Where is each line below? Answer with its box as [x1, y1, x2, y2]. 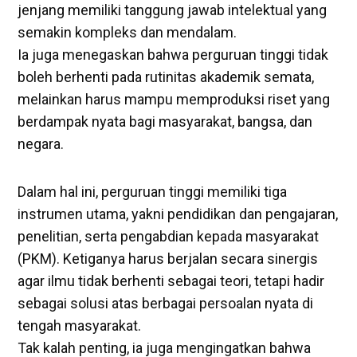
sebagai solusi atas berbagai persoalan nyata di [18, 294, 314, 312]
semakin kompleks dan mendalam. [18, 23, 237, 41]
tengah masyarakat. [18, 316, 142, 334]
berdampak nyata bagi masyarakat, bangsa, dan [18, 112, 313, 130]
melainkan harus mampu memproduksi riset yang [18, 90, 331, 108]
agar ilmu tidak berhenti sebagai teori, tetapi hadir [18, 272, 325, 289]
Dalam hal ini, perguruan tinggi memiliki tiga [18, 182, 288, 200]
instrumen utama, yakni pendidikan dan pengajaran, [18, 205, 339, 222]
